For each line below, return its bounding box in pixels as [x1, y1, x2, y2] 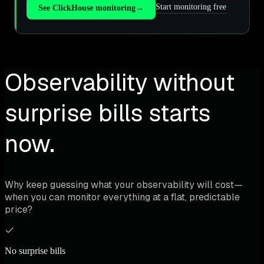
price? [5, 203, 32, 216]
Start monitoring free [156, 2, 226, 12]
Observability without [5, 67, 235, 98]
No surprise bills [5, 245, 65, 256]
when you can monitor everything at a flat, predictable [5, 190, 240, 203]
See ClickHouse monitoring [38, 3, 136, 12]
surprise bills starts [5, 97, 210, 128]
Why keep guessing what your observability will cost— [5, 178, 243, 191]
